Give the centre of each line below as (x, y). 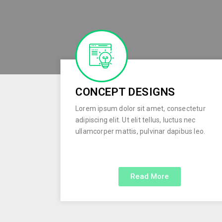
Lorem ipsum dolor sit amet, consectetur (140, 109)
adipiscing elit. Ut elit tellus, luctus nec (136, 120)
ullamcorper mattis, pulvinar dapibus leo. (140, 131)
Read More (149, 176)
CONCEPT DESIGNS (125, 92)
